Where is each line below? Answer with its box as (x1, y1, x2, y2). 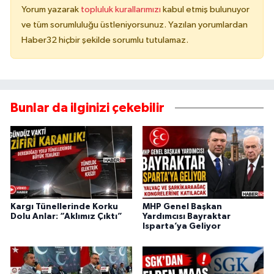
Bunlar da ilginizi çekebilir (10, 102, 165, 115)
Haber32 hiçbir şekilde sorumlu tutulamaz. (21, 35, 188, 45)
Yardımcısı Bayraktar (142, 212, 231, 221)
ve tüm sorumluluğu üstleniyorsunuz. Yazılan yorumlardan (21, 20, 248, 30)
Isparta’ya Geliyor (142, 221, 221, 231)
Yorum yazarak (21, 5, 81, 15)
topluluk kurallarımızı (81, 5, 163, 15)
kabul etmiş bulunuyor (163, 5, 250, 15)
